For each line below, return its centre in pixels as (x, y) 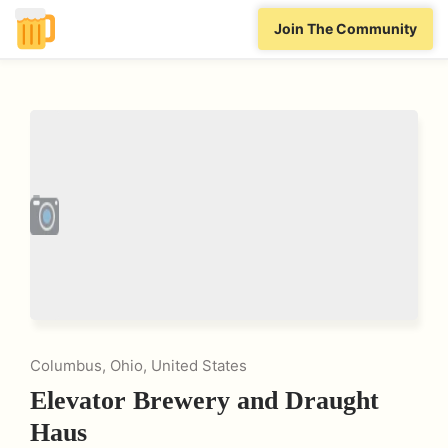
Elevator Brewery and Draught (204, 400)
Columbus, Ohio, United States (138, 365)
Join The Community (345, 29)
